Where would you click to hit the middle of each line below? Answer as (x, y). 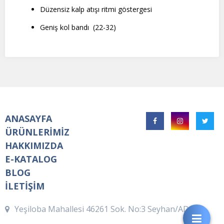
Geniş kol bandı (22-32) (78, 27)
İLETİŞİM (25, 186)
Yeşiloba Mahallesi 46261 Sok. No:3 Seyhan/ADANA (110, 209)
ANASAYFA (28, 119)
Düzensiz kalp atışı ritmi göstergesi (96, 9)
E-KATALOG (31, 159)
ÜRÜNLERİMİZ (37, 132)
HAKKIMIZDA (34, 146)
